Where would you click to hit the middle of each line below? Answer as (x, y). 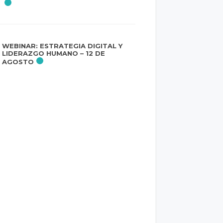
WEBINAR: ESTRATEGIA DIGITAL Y (62, 46)
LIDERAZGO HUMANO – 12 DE (54, 54)
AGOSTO (18, 62)
